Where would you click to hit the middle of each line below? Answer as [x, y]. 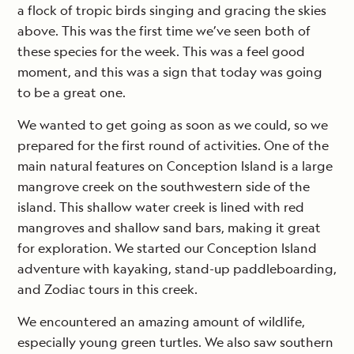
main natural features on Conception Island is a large [175, 166]
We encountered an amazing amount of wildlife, [161, 322]
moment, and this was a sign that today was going [170, 72]
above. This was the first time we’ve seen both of [164, 31]
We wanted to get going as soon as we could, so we [173, 125]
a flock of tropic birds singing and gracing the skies [172, 11]
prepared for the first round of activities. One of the [173, 146]
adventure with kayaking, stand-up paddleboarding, [177, 269]
